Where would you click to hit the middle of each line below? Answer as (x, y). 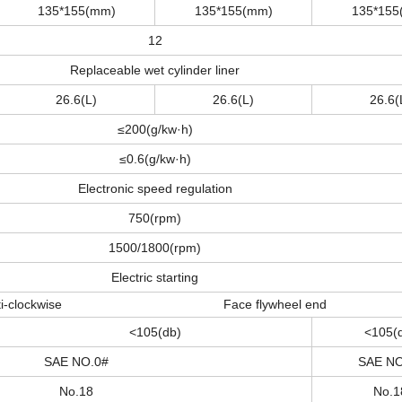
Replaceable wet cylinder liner (155, 70)
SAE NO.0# (76, 362)
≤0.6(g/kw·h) (155, 159)
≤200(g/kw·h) (155, 130)
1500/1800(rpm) (155, 248)
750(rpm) (155, 218)
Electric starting (155, 278)
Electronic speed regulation (155, 189)
